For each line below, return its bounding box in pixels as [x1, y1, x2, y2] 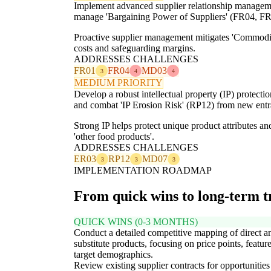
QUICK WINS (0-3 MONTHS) [74, 216, 198, 227]
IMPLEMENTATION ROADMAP [74, 165, 212, 176]
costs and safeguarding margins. [74, 43, 195, 54]
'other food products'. [74, 131, 154, 142]
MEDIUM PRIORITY [74, 77, 163, 88]
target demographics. [74, 249, 153, 260]
